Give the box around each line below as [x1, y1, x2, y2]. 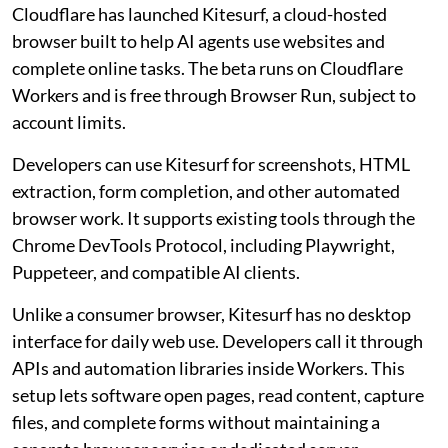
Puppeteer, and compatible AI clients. [12, 261, 300, 284]
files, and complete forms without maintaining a [12, 411, 380, 434]
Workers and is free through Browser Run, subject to [12, 84, 416, 107]
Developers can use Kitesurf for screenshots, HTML [12, 153, 410, 176]
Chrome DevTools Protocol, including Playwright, [12, 234, 395, 257]
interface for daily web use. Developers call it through [12, 330, 423, 353]
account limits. [12, 111, 126, 134]
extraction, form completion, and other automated [12, 180, 400, 203]
